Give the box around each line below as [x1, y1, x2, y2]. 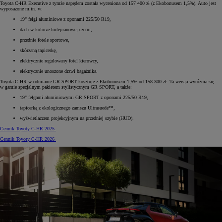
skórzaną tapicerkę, [20, 47, 57, 53]
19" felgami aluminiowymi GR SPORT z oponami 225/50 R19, [20, 94, 148, 100]
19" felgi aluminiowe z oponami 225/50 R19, [20, 16, 111, 22]
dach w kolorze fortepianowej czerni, [20, 26, 92, 32]
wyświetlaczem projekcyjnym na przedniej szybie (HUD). [20, 115, 134, 121]
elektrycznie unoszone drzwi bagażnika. [20, 68, 98, 74]
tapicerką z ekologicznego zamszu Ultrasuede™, [20, 105, 115, 111]
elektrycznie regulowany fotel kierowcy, [20, 57, 98, 63]
